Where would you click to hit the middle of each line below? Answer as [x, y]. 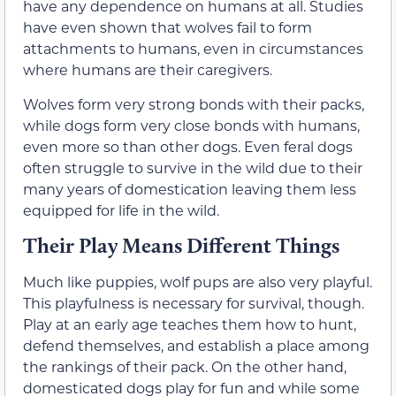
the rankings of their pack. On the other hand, [185, 367]
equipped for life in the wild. [121, 209]
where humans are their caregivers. [148, 70]
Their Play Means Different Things [181, 246]
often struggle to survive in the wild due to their [193, 167]
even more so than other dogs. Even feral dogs [188, 146]
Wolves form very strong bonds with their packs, [194, 103]
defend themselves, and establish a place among [196, 346]
